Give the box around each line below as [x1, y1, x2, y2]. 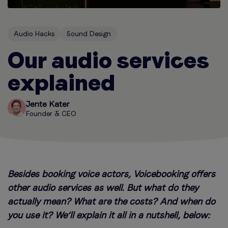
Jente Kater [26, 99, 69, 109]
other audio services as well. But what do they [8, 182, 198, 193]
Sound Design [67, 30, 111, 38]
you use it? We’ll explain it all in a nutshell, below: [8, 210, 210, 221]
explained [8, 69, 115, 97]
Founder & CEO [26, 109, 76, 118]
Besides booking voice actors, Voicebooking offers [8, 168, 215, 180]
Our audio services [8, 47, 209, 74]
